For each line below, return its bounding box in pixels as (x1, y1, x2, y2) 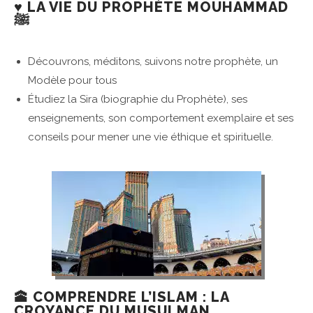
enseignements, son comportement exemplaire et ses (28, 112, 293, 125)
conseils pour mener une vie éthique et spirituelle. (28, 131, 273, 144)
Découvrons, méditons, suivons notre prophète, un (28, 55, 278, 68)
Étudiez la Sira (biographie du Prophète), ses (28, 93, 247, 106)
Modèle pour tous (28, 74, 117, 87)
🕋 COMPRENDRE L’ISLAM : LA (14, 289, 229, 306)
